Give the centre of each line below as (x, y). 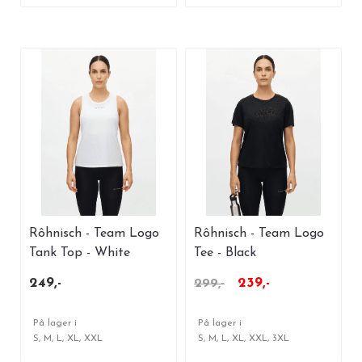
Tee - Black (225, 253)
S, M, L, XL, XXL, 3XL (244, 338)
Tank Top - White (80, 253)
